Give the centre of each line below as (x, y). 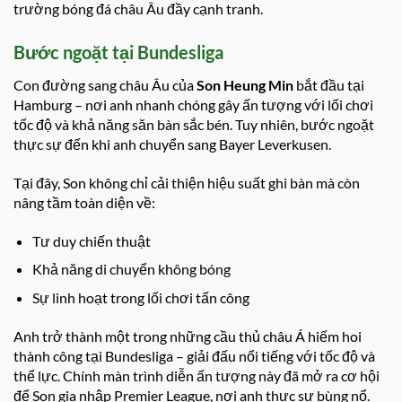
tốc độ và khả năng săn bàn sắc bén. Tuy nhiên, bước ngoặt (194, 125)
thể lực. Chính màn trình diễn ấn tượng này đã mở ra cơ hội (197, 375)
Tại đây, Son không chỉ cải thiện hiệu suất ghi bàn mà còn (187, 182)
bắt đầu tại (329, 85)
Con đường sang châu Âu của (105, 85)
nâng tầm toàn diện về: (84, 202)
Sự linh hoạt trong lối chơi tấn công (140, 297)
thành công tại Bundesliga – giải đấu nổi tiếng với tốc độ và (194, 355)
